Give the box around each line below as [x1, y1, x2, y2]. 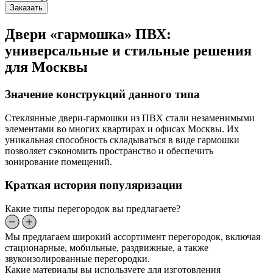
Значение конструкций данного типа [5, 87, 200, 101]
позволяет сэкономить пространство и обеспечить [5, 145, 213, 156]
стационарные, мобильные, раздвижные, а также [5, 242, 208, 253]
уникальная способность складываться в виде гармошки [5, 134, 239, 145]
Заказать [10, 3, 43, 12]
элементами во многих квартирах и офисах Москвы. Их [5, 123, 239, 134]
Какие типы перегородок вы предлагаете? [5, 203, 180, 214]
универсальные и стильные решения [5, 42, 252, 58]
